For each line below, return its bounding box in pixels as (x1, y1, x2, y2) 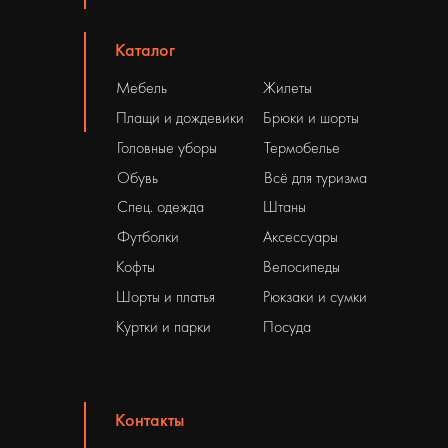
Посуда (263, 316, 311, 338)
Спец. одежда (117, 196, 204, 218)
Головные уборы (117, 137, 217, 159)
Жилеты (263, 77, 312, 99)
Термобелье (264, 137, 340, 159)
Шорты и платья (116, 286, 215, 308)
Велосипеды (263, 256, 340, 278)
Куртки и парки (116, 316, 211, 338)
